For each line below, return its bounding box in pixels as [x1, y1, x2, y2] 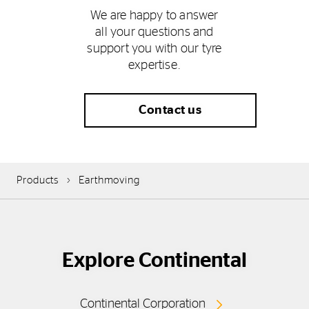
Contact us [139, 103, 202, 117]
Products [17, 175, 59, 186]
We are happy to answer [90, 9, 219, 22]
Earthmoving [79, 175, 140, 186]
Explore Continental [62, 250, 247, 271]
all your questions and [95, 26, 214, 39]
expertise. [128, 59, 181, 72]
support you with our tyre [87, 42, 222, 55]
